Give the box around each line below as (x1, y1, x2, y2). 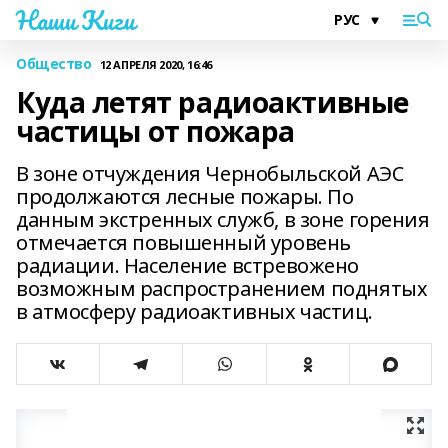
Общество (16, 54, 92, 73)
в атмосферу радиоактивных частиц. (16, 298, 373, 325)
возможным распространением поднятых (16, 275, 428, 302)
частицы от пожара (16, 112, 295, 150)
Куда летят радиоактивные (16, 83, 409, 121)
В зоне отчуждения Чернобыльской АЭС (16, 160, 404, 187)
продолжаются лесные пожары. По (16, 183, 354, 210)
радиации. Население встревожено (16, 252, 359, 279)
